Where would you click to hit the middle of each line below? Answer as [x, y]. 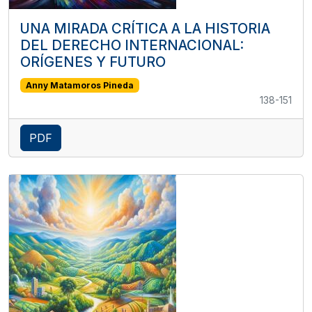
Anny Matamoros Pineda [79, 85]
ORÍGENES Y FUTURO [93, 62]
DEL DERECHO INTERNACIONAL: [132, 45]
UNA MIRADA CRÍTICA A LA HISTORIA [145, 28]
